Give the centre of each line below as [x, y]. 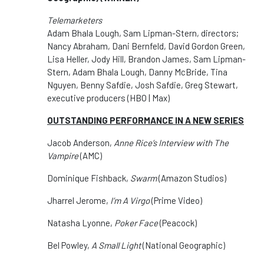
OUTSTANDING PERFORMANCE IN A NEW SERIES [146, 120]
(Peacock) [177, 222]
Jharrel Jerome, [79, 200]
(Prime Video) [176, 200]
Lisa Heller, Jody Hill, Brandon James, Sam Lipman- [146, 59]
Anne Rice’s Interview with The [170, 142]
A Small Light [116, 245]
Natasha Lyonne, [81, 222]
